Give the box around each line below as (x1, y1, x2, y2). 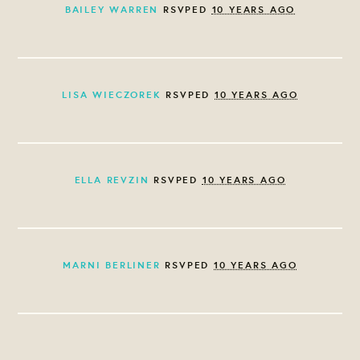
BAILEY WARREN (64, 2, 159, 17)
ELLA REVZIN (74, 173, 149, 187)
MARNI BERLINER (63, 258, 161, 272)
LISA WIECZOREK (62, 88, 162, 102)
